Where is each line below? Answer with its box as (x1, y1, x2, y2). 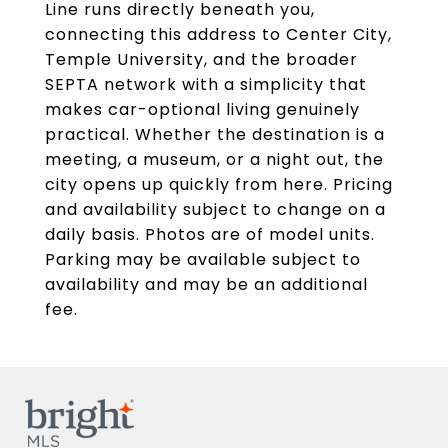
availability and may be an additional (45, 273, 368, 296)
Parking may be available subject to (45, 248, 361, 271)
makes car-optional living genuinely (45, 98, 360, 121)
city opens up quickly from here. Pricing (45, 173, 393, 196)
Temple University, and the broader (45, 48, 358, 71)
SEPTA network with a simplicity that (45, 73, 367, 96)
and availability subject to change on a (45, 198, 386, 221)
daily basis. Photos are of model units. (45, 223, 375, 246)
